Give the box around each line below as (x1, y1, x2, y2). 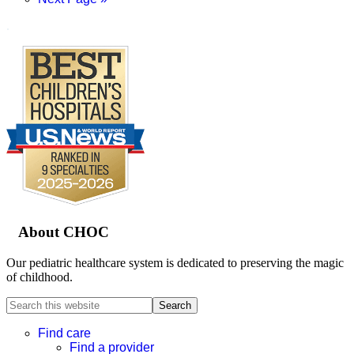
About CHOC (18, 223, 109, 240)
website (6, 324, 43, 338)
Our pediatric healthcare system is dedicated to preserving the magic (6, 255, 344, 269)
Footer (26, 100, 111, 134)
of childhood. (6, 269, 73, 284)
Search (6, 296, 40, 310)
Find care (38, 326, 91, 340)
